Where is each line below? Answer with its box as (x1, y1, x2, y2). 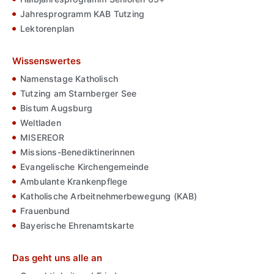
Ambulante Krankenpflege (20, 176, 128, 187)
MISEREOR (20, 132, 65, 143)
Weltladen (20, 117, 61, 128)
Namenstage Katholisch (20, 73, 119, 84)
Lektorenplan (20, 23, 75, 34)
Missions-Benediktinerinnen (20, 147, 135, 158)
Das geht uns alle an (12, 252, 102, 264)
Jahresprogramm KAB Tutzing (20, 9, 145, 20)
